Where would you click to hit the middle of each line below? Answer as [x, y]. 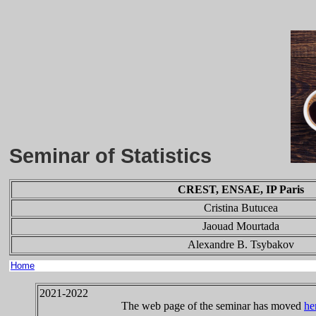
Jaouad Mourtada [241, 226]
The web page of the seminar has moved [172, 306]
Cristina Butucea [241, 208]
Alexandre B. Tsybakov [241, 244]
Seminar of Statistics [150, 156]
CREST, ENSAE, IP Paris [241, 189]
